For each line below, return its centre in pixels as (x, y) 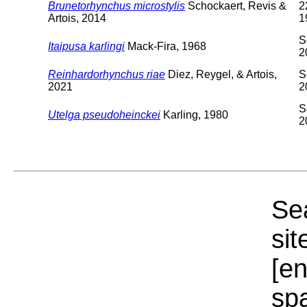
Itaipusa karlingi (86, 46)
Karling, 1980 (194, 114)
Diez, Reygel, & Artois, (221, 74)
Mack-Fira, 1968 (165, 46)
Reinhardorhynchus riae (107, 74)
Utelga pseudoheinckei (104, 114)
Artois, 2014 (77, 18)
